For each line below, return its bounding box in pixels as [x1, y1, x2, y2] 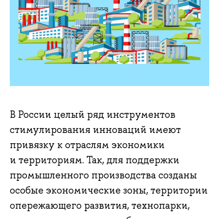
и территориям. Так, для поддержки [10, 153, 179, 167]
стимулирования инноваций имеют [10, 123, 181, 136]
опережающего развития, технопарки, [10, 199, 190, 212]
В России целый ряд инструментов [10, 108, 175, 121]
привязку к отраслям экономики [10, 138, 165, 152]
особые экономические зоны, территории [10, 184, 208, 197]
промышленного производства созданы [10, 169, 197, 182]
